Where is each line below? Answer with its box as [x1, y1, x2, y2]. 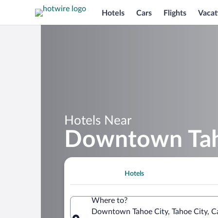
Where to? [91, 196, 127, 204]
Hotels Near [64, 114, 131, 127]
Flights [163, 9, 186, 17]
